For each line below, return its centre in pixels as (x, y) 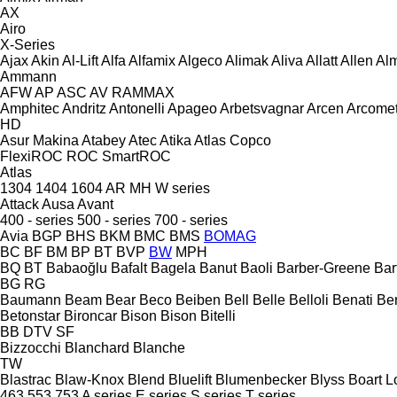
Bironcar (90, 315)
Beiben (198, 300)
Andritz (84, 108)
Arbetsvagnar (262, 108)
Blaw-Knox (90, 379)
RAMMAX (143, 92)
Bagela (173, 268)
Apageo (192, 108)
